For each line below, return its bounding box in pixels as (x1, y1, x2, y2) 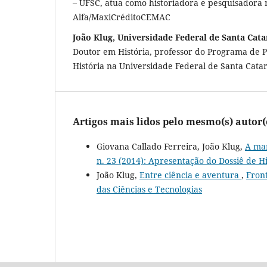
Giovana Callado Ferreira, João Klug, (97, 140, 245, 152)
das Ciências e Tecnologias (97, 183, 202, 195)
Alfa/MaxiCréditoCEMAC (73, 11, 170, 23)
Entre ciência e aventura (139, 169, 241, 181)
